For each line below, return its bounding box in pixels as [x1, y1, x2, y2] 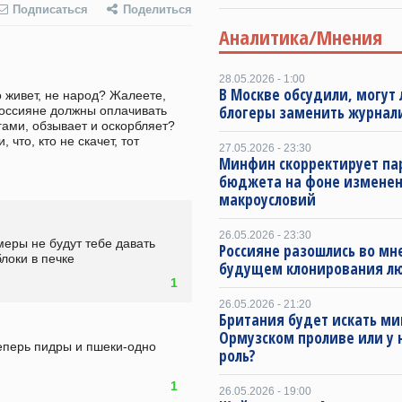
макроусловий [219, 189, 316, 210]
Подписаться [13, 3, 88, 16]
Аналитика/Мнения [219, 23, 382, 50]
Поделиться [123, 3, 192, 16]
